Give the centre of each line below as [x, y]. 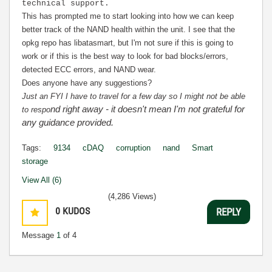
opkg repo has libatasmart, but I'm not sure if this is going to [127, 43]
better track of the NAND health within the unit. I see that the [128, 29]
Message [39, 235]
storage [35, 161]
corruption [133, 148]
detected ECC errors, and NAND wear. [89, 70]
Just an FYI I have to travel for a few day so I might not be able [134, 96]
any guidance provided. [68, 122]
